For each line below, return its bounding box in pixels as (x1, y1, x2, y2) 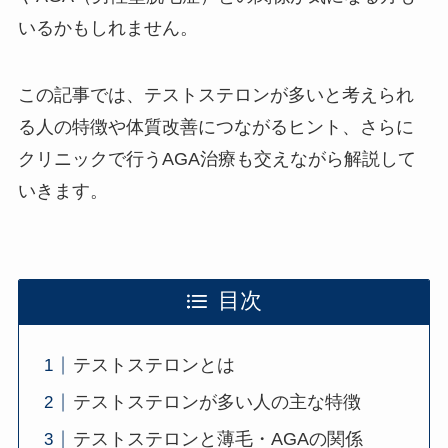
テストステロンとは (72, 355, 235, 376)
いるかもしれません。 (17, 17, 198, 38)
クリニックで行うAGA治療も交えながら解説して (17, 149, 416, 170)
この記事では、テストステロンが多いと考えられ (17, 85, 414, 106)
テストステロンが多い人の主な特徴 (72, 392, 361, 413)
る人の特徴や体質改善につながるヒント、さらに (17, 117, 414, 138)
